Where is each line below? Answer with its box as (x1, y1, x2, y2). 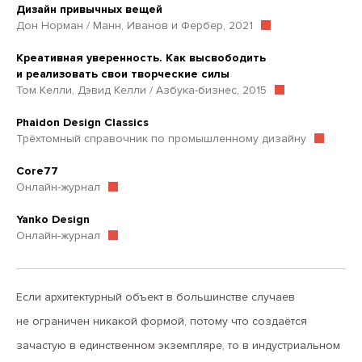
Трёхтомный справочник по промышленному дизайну (16, 132, 306, 145)
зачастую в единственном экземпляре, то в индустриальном (16, 339, 340, 352)
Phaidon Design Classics (16, 116, 149, 129)
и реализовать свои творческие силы (16, 67, 229, 81)
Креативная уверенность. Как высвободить (16, 51, 266, 65)
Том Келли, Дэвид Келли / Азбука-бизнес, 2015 (16, 83, 267, 97)
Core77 (16, 164, 58, 178)
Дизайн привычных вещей (16, 2, 162, 16)
